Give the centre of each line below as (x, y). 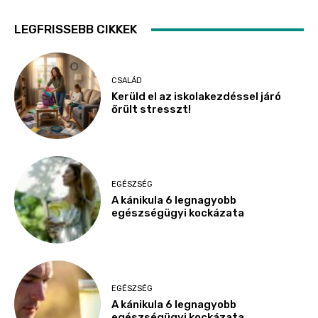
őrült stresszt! (152, 109)
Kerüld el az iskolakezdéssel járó (197, 96)
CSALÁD (127, 80)
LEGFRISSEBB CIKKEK (76, 29)
